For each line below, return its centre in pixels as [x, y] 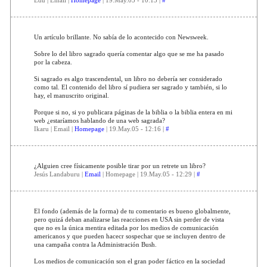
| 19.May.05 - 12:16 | [135, 128]
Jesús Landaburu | [59, 174]
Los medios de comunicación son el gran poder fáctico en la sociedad [129, 261]
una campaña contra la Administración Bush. [95, 244]
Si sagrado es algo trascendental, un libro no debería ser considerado [128, 78]
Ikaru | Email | [54, 128]
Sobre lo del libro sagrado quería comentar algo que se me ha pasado [129, 53]
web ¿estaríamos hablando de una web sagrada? [99, 120]
